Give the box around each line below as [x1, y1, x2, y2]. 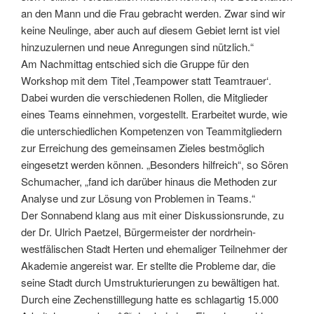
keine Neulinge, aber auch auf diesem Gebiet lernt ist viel [21, 22, 280, 38]
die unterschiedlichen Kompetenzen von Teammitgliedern [21, 123, 282, 139]
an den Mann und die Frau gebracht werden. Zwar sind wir [21, 6, 285, 21]
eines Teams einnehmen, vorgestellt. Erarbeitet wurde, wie [21, 107, 287, 122]
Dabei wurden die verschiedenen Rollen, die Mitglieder [21, 90, 268, 105]
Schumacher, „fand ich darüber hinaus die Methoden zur [21, 174, 277, 189]
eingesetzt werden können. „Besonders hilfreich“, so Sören [21, 157, 288, 172]
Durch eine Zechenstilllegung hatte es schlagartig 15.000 [21, 292, 278, 307]
